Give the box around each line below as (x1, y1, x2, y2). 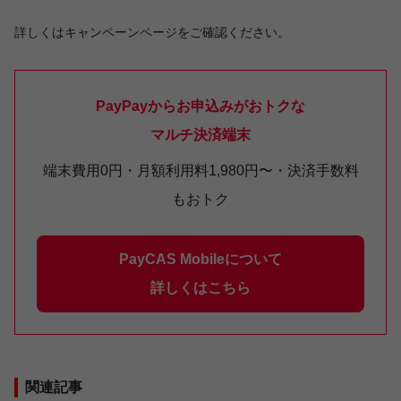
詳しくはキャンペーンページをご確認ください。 (14, 24, 290, 39)
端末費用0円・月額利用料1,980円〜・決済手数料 (42, 162, 359, 178)
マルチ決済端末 (150, 126, 251, 142)
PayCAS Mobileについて (119, 251, 282, 267)
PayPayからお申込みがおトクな (96, 98, 305, 114)
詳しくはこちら (150, 279, 251, 295)
